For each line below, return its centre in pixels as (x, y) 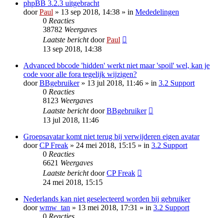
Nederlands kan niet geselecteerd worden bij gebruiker (107, 199)
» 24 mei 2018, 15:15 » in (110, 145)
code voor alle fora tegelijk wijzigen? (80, 74)
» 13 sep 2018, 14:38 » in (94, 12)
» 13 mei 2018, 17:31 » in (112, 208)
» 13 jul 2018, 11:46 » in (119, 83)
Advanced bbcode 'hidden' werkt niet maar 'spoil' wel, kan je (117, 66)
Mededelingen (157, 12)
